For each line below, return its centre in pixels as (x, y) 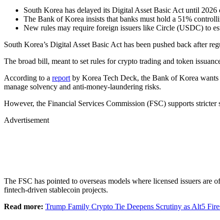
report (61, 78)
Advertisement (27, 120)
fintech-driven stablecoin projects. (57, 190)
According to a (28, 78)
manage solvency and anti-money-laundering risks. (83, 86)
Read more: (24, 206)
